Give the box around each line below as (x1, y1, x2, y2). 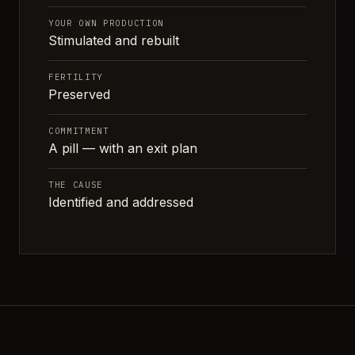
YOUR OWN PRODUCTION (48, 17, 164, 29)
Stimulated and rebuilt (48, 32, 179, 48)
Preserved (48, 86, 110, 102)
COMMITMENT (48, 124, 109, 136)
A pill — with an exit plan (48, 139, 197, 156)
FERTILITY (48, 71, 104, 82)
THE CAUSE (48, 178, 104, 190)
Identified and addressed (48, 193, 193, 210)
